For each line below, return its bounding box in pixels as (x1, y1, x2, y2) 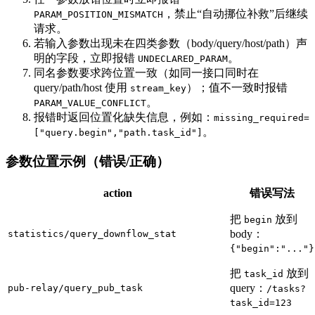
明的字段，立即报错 (34, 51, 138, 64)
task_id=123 (230, 297, 292, 309)
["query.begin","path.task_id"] (34, 127, 202, 138)
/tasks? (266, 283, 306, 295)
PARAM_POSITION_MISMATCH (34, 8, 163, 20)
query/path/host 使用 (34, 81, 130, 94)
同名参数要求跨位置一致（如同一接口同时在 (34, 66, 259, 79)
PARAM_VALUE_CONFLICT (34, 97, 146, 108)
